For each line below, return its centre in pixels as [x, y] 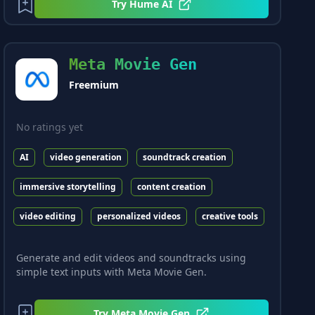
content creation [172, 186]
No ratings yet [50, 127]
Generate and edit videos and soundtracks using [131, 258]
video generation [86, 157]
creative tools [230, 216]
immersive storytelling [68, 186]
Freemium [94, 85]
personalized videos [139, 216]
